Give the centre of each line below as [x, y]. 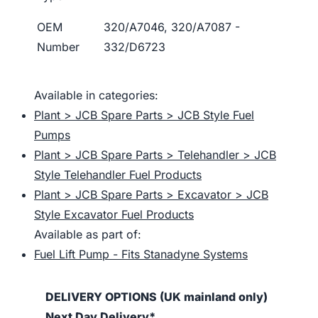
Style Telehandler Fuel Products [118, 175]
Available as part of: [88, 234]
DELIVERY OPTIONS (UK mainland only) [157, 297]
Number [58, 47]
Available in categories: [96, 95]
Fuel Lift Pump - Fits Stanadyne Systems [141, 254]
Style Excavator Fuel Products [114, 214]
